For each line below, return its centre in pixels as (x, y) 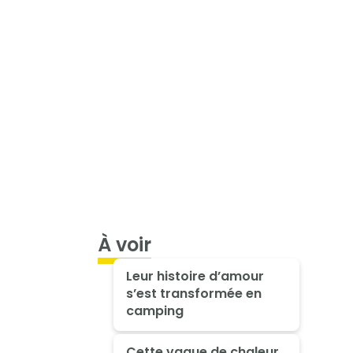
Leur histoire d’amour (195, 276)
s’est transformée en (193, 293)
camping (154, 310)
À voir (124, 245)
